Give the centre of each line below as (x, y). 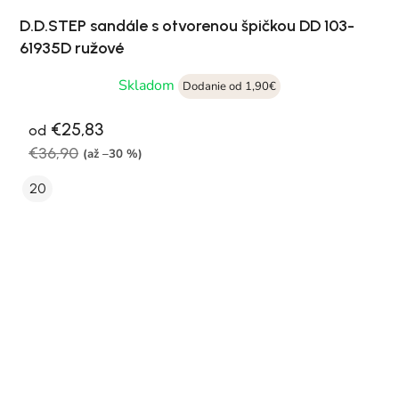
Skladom (148, 86)
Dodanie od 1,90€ (229, 87)
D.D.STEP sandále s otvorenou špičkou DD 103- (187, 26)
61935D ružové (72, 49)
